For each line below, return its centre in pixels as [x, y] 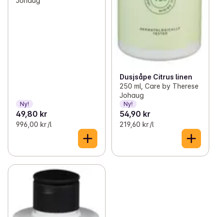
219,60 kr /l [136, 124]
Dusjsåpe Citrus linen [156, 77]
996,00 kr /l [34, 124]
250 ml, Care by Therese [159, 86]
